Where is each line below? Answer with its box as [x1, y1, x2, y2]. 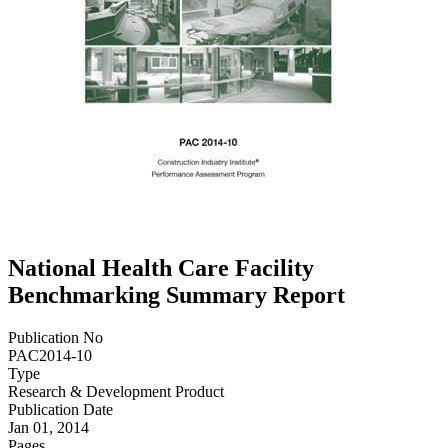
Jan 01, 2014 [8, 419, 89, 437]
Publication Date [8, 401, 113, 419]
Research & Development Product [8, 383, 224, 401]
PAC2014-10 [8, 347, 92, 365]
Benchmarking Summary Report [8, 282, 345, 309]
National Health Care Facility [8, 255, 314, 282]
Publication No [8, 329, 103, 347]
